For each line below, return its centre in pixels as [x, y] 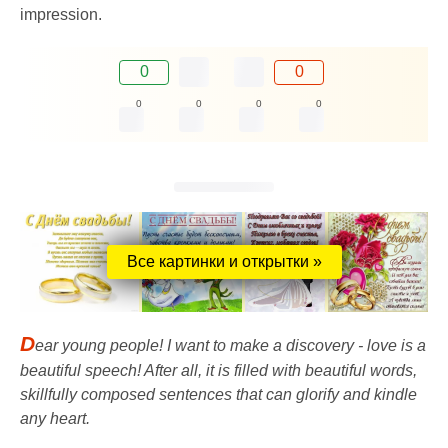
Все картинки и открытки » [224, 261]
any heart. [55, 418]
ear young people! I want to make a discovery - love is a [230, 345]
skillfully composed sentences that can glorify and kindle [218, 394]
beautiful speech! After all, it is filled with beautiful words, [218, 370]
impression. [61, 15]
